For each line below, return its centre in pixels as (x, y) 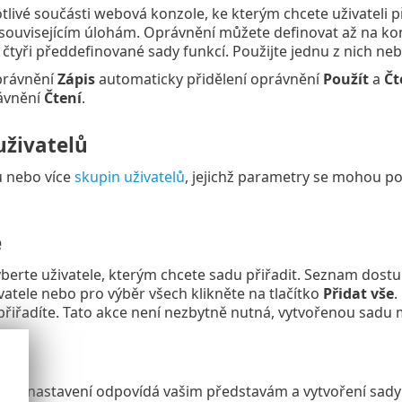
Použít (345, 79)
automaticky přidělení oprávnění (209, 79)
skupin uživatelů (129, 176)
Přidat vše (358, 294)
